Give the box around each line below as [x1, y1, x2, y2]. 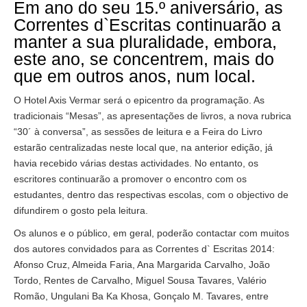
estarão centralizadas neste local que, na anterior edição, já [14, 141, 273, 153]
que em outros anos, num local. [14, 66, 256, 86]
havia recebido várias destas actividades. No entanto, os [14, 157, 258, 169]
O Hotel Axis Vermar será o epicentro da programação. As [14, 94, 265, 106]
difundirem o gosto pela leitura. [14, 204, 148, 216]
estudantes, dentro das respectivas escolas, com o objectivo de [14, 188, 288, 200]
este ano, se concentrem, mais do [14, 49, 274, 69]
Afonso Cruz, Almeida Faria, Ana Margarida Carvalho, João [14, 258, 270, 270]
